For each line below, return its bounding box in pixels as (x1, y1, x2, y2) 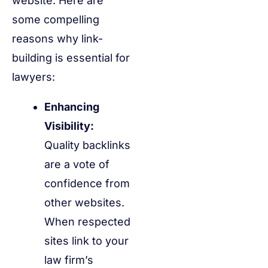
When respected (44, 215, 130, 229)
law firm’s (44, 254, 93, 267)
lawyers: (12, 71, 55, 84)
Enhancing (44, 100, 99, 114)
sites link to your (44, 234, 129, 248)
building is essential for (12, 51, 130, 65)
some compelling (12, 13, 99, 26)
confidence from (44, 177, 130, 190)
